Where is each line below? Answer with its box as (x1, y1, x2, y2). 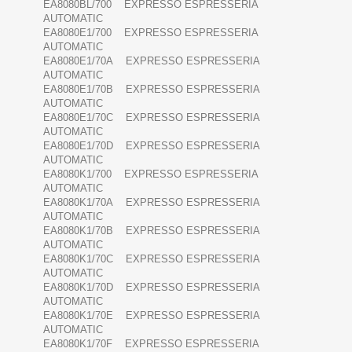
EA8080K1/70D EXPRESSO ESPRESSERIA (43, 281, 259, 294)
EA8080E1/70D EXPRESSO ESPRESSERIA (43, 140, 259, 152)
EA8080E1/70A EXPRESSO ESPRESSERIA (43, 55, 259, 68)
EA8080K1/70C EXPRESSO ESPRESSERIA (43, 253, 259, 266)
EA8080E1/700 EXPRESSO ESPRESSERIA (43, 27, 258, 39)
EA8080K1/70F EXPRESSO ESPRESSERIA (43, 338, 258, 350)
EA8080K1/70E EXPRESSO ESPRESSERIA (43, 310, 259, 322)
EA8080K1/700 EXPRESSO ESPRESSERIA (43, 168, 258, 181)
